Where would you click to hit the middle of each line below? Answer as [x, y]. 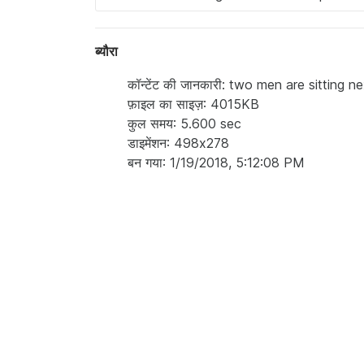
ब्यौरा [106, 51]
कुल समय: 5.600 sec [184, 123]
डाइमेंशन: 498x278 [178, 143]
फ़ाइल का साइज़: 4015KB [193, 104]
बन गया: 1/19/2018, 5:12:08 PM [216, 162]
